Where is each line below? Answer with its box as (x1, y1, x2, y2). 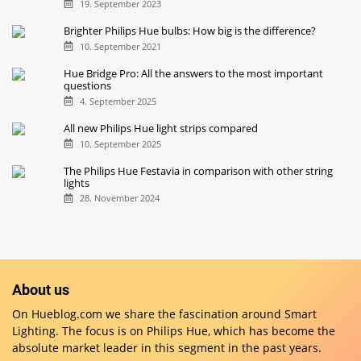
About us (12, 280, 69, 298)
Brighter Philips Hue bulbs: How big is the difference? (64, 23, 317, 39)
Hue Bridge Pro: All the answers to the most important (64, 65, 324, 81)
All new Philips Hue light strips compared (64, 120, 259, 135)
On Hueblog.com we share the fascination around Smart (12, 305, 317, 322)
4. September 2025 (79, 94, 156, 107)
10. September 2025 (79, 137, 161, 150)
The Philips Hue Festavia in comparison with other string (64, 163, 334, 178)
